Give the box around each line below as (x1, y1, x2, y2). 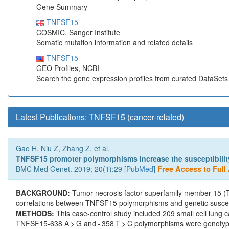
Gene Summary (36, 2, 87, 12)
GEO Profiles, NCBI (36, 63, 99, 74)
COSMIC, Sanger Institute (36, 27, 120, 38)
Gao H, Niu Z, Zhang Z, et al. (16, 143, 110, 154)
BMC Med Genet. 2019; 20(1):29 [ (16, 164, 126, 174)
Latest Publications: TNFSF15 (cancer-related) (16, 111, 184, 123)
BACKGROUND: (16, 188, 72, 198)
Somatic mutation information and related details (36, 37, 193, 48)
